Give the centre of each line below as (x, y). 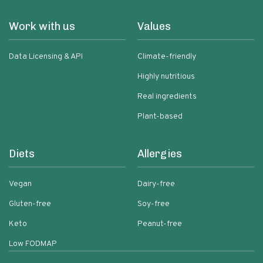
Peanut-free (160, 224)
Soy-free (154, 204)
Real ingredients (167, 97)
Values (154, 26)
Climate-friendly (167, 57)
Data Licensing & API (46, 57)
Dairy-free (156, 184)
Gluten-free (30, 204)
